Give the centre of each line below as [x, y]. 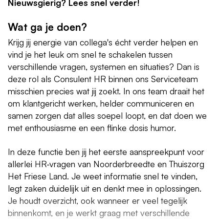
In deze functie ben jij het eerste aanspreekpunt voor [106, 151]
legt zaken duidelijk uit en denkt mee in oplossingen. [105, 188]
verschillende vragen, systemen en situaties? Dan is [104, 66]
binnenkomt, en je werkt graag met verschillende [99, 212]
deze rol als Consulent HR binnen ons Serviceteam [103, 78]
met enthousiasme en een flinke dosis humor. [92, 127]
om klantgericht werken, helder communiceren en [101, 103]
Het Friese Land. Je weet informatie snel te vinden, [103, 176]
